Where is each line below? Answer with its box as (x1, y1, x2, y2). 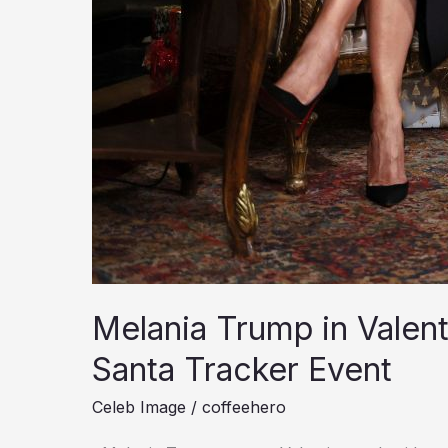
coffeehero (202, 397, 286, 418)
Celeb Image (92, 397, 186, 418)
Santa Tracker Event (92, 350, 392, 389)
